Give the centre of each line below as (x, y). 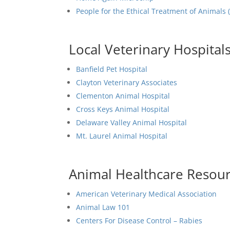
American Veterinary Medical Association (147, 194)
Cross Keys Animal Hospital (123, 109)
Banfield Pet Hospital (113, 69)
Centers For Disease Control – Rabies (139, 221)
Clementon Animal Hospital (123, 96)
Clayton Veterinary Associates (127, 83)
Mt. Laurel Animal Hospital (122, 136)
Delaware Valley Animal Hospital (132, 123)
